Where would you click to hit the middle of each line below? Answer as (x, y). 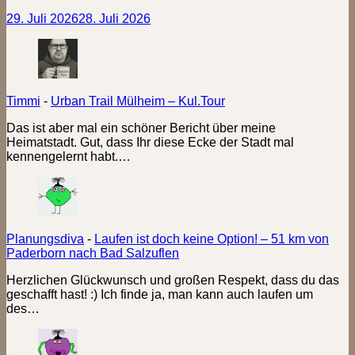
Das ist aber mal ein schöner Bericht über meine (141, 128)
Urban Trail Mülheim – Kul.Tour (138, 101)
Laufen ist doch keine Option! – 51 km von (212, 239)
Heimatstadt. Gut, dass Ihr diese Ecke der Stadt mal (150, 142)
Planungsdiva (45, 239)
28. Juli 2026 (115, 18)
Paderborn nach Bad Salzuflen (93, 253)
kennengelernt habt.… (69, 156)
